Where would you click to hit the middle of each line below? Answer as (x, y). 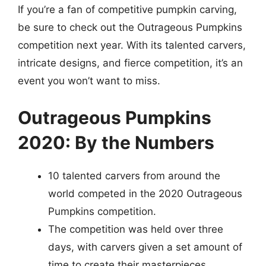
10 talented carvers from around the (134, 175)
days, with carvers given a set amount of (145, 247)
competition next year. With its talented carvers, (132, 45)
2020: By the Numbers (116, 142)
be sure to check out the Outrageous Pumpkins (130, 27)
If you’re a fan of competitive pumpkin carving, (127, 9)
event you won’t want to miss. (89, 81)
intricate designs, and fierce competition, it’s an (130, 63)
